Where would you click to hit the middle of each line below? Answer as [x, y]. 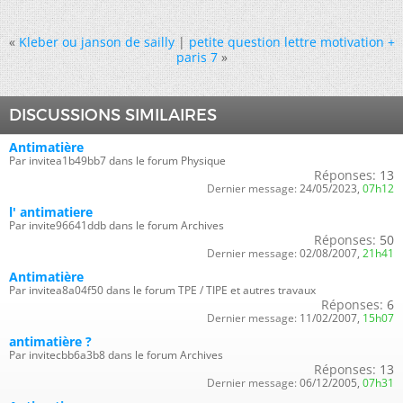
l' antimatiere [51, 211]
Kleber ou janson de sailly [96, 41]
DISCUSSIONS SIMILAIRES [113, 115]
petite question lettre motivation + [291, 41]
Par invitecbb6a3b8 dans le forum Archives [116, 354]
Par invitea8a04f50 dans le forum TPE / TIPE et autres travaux [162, 290]
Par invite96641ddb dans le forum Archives [116, 225]
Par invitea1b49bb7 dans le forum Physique [117, 160]
